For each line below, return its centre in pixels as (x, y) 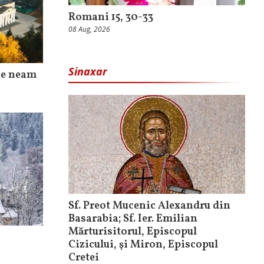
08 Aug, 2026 (89, 29)
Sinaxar (88, 71)
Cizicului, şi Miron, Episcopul (143, 245)
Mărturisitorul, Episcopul (133, 232)
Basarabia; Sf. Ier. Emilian (133, 219)
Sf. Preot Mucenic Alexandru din (149, 206)
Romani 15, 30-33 (111, 17)
